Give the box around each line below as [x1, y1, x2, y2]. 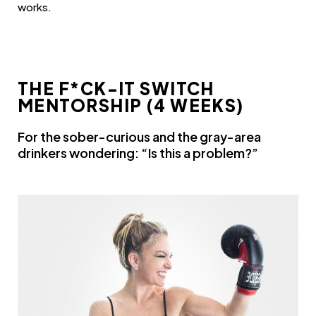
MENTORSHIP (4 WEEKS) [18, 94, 244, 116]
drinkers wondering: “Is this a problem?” [18, 144, 258, 161]
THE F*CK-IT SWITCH [18, 77, 214, 99]
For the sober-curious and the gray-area [18, 128, 261, 145]
